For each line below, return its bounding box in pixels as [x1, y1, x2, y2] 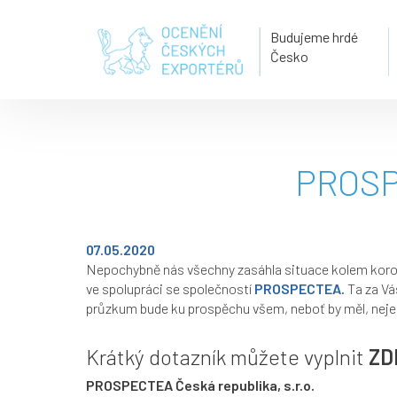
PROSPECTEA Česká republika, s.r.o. [86, 377, 315, 393]
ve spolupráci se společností [86, 280, 254, 297]
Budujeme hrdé [270, 28, 359, 46]
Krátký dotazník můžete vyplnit [86, 344, 369, 370]
